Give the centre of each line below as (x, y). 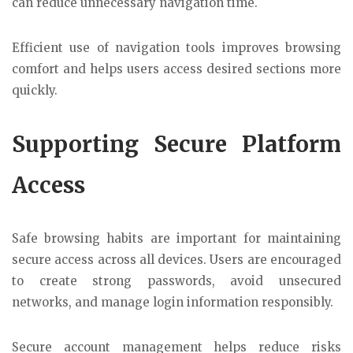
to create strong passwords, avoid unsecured (176, 281)
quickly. (35, 90)
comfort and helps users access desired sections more (176, 69)
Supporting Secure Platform (176, 145)
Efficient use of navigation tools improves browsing (176, 47)
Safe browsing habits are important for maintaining (176, 239)
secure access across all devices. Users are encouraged (176, 260)
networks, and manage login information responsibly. (173, 303)
